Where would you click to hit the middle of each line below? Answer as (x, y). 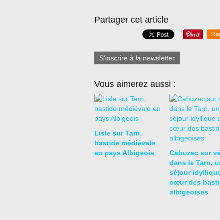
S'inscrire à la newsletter (137, 58)
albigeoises (189, 192)
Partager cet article (131, 20)
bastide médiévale (125, 143)
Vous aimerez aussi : (135, 84)
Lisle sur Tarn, (118, 133)
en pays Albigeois (124, 153)
